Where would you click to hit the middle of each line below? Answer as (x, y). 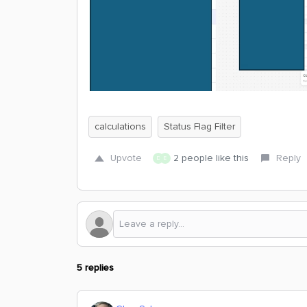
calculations (120, 126)
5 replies (95, 267)
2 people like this (211, 158)
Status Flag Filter (199, 126)
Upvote (126, 158)
